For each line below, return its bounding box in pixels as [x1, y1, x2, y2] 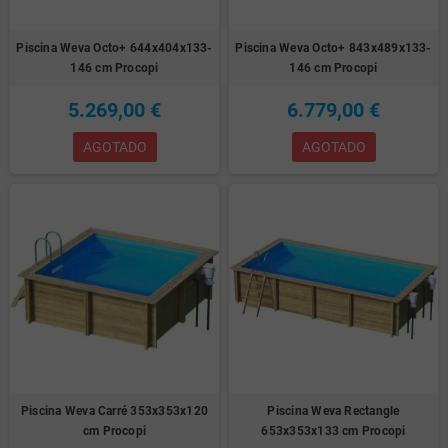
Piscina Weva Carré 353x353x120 [20, 404, 209, 419]
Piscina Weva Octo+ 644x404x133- [16, 41, 213, 56]
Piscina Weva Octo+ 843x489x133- [235, 41, 432, 56]
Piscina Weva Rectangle [267, 404, 400, 419]
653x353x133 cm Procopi [261, 424, 406, 439]
